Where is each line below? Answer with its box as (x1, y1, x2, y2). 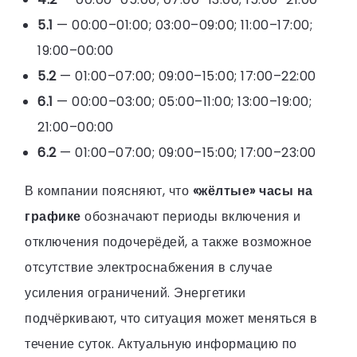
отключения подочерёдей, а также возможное (25, 232, 312, 251)
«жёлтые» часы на (192, 181, 313, 200)
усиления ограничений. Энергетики (25, 283, 245, 302)
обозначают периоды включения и (80, 206, 300, 226)
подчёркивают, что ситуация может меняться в (25, 308, 318, 328)
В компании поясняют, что (25, 181, 193, 200)
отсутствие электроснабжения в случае (25, 257, 273, 277)
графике (25, 206, 81, 226)
